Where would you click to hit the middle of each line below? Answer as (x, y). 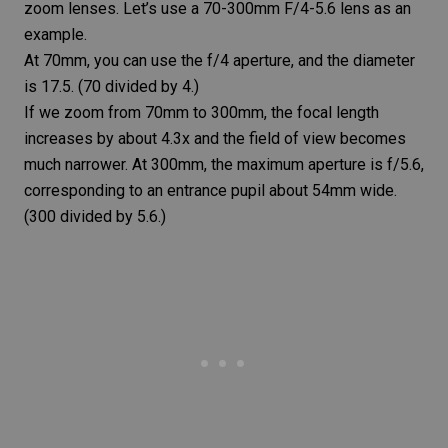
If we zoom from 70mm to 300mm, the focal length (201, 112)
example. (55, 34)
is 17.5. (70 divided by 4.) (111, 86)
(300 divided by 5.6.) (95, 216)
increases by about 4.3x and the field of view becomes (215, 138)
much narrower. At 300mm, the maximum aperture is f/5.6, (224, 164)
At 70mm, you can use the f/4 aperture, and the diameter (219, 60)
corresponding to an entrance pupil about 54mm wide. (210, 190)
